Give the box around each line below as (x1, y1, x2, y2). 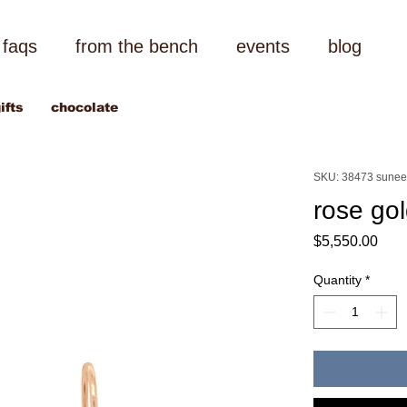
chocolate (50, 100, 118, 115)
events (235, 36, 290, 56)
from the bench (74, 36, 198, 56)
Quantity (313, 272, 362, 287)
